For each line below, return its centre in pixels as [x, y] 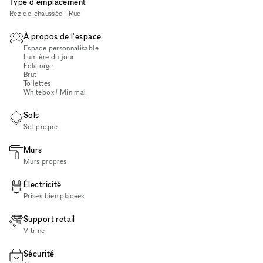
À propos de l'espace [63, 36]
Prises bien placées [54, 195]
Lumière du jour [49, 56]
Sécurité [39, 253]
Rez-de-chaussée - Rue [45, 13]
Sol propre [41, 126]
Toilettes [37, 83]
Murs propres [45, 161]
